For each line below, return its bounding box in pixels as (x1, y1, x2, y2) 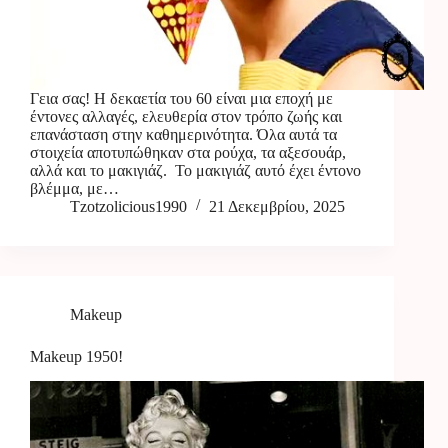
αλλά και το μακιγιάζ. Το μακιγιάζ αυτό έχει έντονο (30, 162, 361, 180)
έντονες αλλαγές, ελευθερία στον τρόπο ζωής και (30, 108, 342, 126)
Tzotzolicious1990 (70, 198, 187, 216)
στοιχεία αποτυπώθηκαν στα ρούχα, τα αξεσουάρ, (30, 144, 346, 162)
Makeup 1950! (30, 348, 123, 366)
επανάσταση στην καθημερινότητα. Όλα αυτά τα (30, 126, 337, 144)
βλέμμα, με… (30, 180, 119, 198)
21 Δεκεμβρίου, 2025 (209, 198, 345, 216)
